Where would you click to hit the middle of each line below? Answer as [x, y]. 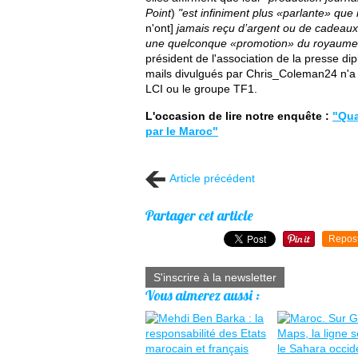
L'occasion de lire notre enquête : [239, 116]
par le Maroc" [182, 131]
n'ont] [159, 28]
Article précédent [212, 178]
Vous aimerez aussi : [203, 295]
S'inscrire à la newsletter [215, 277]
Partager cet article [199, 215]
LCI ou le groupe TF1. [201, 89]
